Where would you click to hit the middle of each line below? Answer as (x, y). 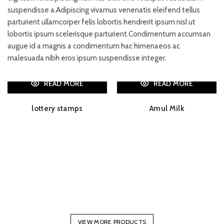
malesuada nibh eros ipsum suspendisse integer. (87, 58)
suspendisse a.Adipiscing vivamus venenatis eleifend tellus (104, 10)
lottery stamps (57, 109)
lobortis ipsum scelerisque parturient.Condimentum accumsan (109, 34)
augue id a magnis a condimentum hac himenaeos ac (94, 46)
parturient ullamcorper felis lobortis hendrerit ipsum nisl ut (101, 22)
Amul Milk (167, 109)
